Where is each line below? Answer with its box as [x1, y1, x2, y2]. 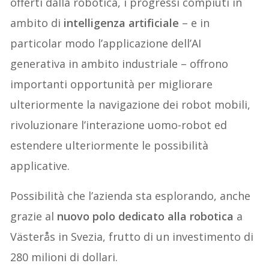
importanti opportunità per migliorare [10, 77, 213, 92]
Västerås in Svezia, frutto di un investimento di [10, 229, 254, 244]
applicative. [10, 159, 70, 174]
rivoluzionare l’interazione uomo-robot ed [10, 118, 228, 133]
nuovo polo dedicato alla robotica [57, 209, 234, 224]
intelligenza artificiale [61, 16, 180, 31]
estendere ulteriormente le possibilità [10, 138, 209, 153]
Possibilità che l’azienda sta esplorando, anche [10, 189, 251, 204]
